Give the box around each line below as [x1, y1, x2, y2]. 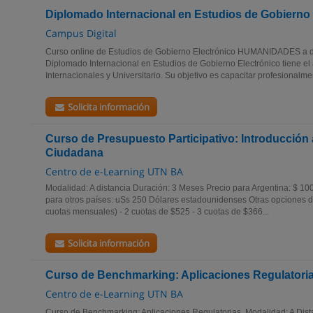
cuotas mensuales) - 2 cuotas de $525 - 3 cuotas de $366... [45, 207, 269, 217]
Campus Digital [45, 27, 117, 40]
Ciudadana [45, 147, 103, 159]
